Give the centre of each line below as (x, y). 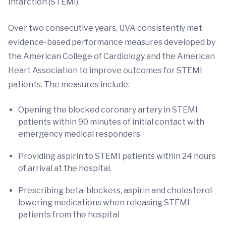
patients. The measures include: (69, 84)
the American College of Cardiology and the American (111, 56)
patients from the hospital (69, 215)
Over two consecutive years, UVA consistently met (105, 28)
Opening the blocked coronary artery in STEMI (108, 110)
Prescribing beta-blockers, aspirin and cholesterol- (117, 190)
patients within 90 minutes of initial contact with (111, 122)
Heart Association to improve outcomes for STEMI (105, 70)
